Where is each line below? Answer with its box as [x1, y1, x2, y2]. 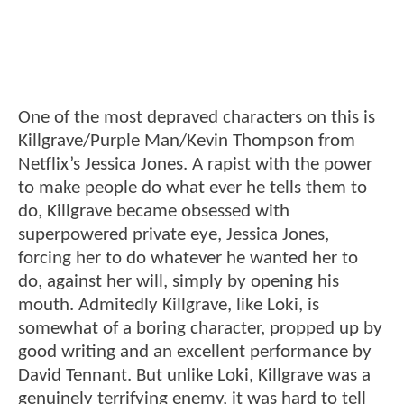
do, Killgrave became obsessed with [18, 201, 289, 221]
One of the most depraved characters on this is [18, 107, 375, 127]
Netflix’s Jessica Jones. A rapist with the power [18, 154, 372, 174]
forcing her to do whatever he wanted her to [18, 248, 358, 268]
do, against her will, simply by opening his [18, 271, 339, 291]
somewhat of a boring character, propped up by [18, 318, 382, 338]
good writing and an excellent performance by [18, 342, 372, 362]
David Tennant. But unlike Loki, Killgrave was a [18, 365, 371, 385]
